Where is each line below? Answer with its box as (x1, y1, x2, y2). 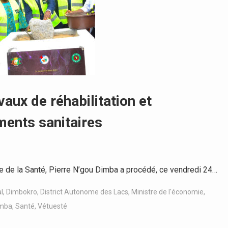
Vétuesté (38, 202, 67, 210)
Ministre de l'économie (131, 188, 204, 196)
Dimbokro (6, 188, 37, 196)
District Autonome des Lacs (40, 188, 128, 196)
